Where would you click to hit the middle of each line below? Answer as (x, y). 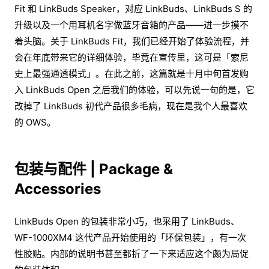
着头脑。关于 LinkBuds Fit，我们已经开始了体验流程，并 (132, 41)
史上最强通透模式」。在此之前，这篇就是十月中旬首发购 (131, 74)
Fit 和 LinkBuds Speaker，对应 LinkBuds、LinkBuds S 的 (133, 9)
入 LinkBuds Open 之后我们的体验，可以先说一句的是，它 (134, 90)
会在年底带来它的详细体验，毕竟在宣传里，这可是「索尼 (131, 58)
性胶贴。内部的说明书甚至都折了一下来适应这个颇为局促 (131, 254)
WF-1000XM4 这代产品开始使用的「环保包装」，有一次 (130, 238)
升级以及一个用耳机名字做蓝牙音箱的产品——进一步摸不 (131, 25)
